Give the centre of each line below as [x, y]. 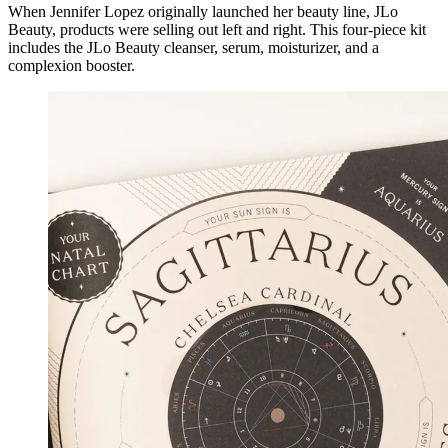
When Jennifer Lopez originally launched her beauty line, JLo [203, 11]
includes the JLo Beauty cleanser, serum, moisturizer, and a [193, 47]
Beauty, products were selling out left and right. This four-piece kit [217, 29]
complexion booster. [71, 65]
